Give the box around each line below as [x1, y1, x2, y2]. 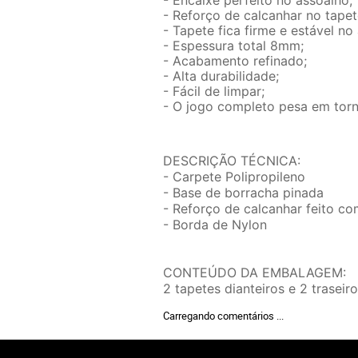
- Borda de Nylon [163, 216, 267, 233]
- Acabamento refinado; [163, 52, 307, 69]
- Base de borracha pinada [163, 184, 324, 201]
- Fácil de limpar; [163, 82, 265, 99]
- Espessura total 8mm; [163, 37, 304, 54]
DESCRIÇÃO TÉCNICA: [163, 152, 300, 169]
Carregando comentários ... [163, 308, 284, 323]
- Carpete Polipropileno [163, 168, 305, 185]
